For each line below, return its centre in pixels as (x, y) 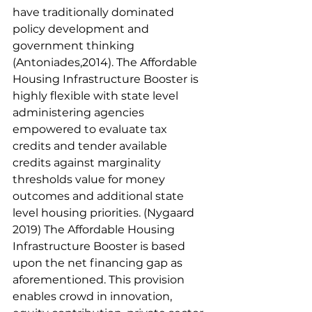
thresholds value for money (90, 179)
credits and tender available (91, 146)
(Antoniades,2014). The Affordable (106, 62)
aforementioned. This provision (100, 280)
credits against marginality (88, 163)
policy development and (82, 29)
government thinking (75, 46)
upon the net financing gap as (99, 263)
